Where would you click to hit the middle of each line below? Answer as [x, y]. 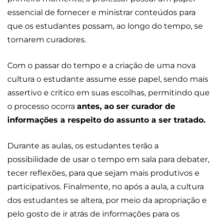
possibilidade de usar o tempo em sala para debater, [108, 160]
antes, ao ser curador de [126, 107]
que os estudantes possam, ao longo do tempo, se [105, 26]
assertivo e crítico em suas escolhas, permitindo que [109, 93]
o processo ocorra [42, 107]
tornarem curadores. [47, 40]
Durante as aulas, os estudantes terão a [83, 146]
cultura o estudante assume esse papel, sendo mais [108, 79]
